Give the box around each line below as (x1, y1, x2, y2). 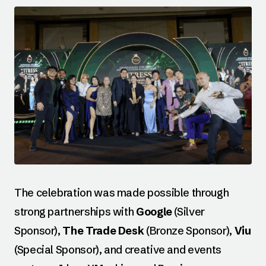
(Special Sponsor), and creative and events (14, 243, 221, 257)
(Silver (172, 205, 205, 219)
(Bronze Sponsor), (144, 224, 235, 238)
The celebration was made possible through (14, 186, 229, 200)
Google (136, 205, 172, 219)
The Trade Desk (62, 224, 144, 238)
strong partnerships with (14, 205, 136, 219)
